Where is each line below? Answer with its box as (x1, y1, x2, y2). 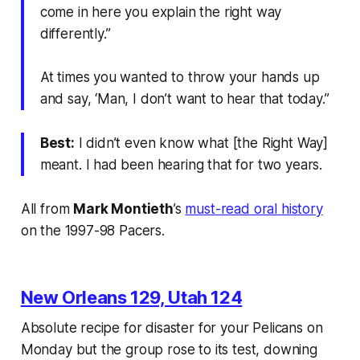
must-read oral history (185, 200, 323, 217)
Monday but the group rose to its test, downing (20, 341, 317, 358)
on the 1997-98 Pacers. (20, 222, 165, 239)
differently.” (39, 25, 111, 42)
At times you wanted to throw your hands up (39, 68, 320, 85)
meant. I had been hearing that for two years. (39, 156, 323, 173)
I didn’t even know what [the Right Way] (74, 134, 329, 151)
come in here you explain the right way (39, 3, 282, 20)
